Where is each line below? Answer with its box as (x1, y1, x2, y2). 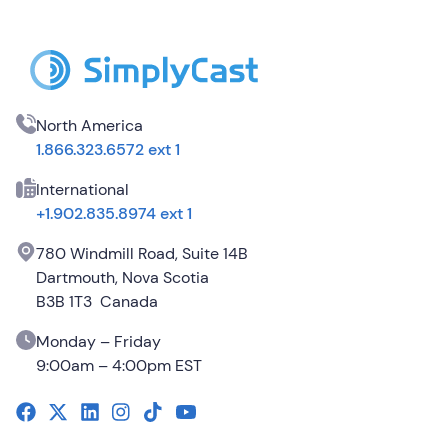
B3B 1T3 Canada (36, 291, 158, 312)
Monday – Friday (36, 331, 161, 352)
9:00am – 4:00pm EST (36, 355, 202, 376)
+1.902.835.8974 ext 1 (36, 203, 192, 224)
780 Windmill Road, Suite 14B (36, 243, 248, 264)
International (36, 179, 129, 200)
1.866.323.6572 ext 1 (36, 139, 180, 160)
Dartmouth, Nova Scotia (36, 267, 209, 288)
